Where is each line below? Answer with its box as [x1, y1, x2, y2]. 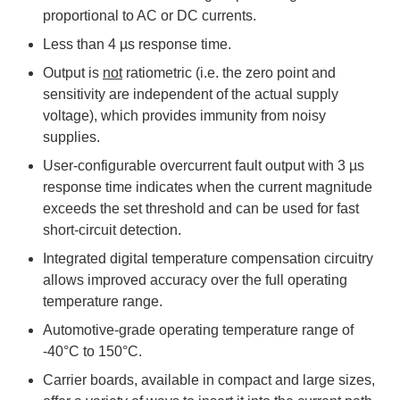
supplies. [43, 129, 100, 145]
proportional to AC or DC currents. [43, 7, 256, 23]
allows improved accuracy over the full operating [43, 271, 347, 287]
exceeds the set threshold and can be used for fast [43, 200, 359, 216]
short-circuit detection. [43, 221, 181, 237]
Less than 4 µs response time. [43, 36, 231, 52]
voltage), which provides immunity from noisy [43, 107, 326, 123]
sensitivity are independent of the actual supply [43, 86, 338, 102]
